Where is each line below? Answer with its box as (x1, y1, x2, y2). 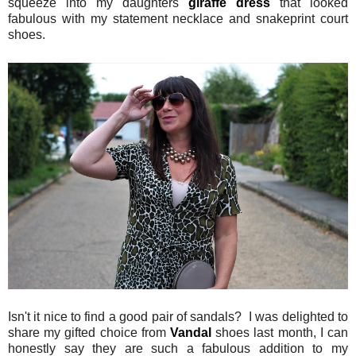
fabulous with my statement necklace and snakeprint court (8, 12, 348, 25)
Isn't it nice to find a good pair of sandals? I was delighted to (8, 310, 348, 324)
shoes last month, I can (215, 326, 349, 340)
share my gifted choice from (8, 326, 170, 340)
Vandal (170, 326, 216, 340)
